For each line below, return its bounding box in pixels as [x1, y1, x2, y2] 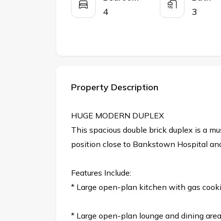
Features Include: [71, 168, 131, 178]
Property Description [71, 81, 158, 93]
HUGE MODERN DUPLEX [71, 110, 164, 121]
